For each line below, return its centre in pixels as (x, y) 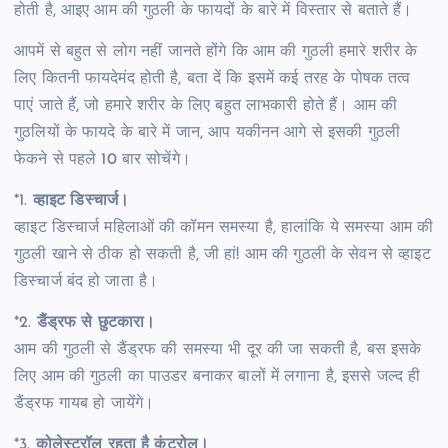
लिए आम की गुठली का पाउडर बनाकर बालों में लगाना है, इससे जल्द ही (217, 376)
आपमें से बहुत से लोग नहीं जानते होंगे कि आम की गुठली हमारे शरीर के (216, 51)
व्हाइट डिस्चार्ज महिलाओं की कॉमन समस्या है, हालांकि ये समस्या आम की (224, 227)
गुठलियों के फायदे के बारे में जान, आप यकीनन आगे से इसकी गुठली (207, 132)
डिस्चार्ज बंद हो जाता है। (86, 281)
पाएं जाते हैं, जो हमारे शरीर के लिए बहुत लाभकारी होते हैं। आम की (206, 105)
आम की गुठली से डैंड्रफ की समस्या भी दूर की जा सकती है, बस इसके (218, 349)
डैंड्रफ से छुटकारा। (96, 322)
